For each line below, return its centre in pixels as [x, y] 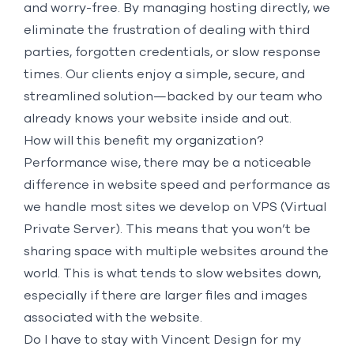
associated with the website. [113, 317]
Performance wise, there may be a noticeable [167, 162]
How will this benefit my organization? [143, 140]
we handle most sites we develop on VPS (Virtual [175, 207]
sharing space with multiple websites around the [176, 251]
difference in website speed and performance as [177, 185]
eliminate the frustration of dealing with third [166, 30]
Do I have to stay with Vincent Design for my [162, 339]
